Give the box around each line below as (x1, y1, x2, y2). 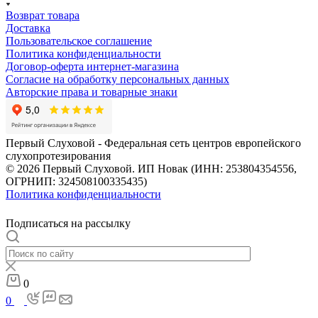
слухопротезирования (6, 150, 111, 162)
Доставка (6, 22, 50, 34)
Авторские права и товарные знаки (6, 86, 177, 98)
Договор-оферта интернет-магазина (6, 60, 179, 72)
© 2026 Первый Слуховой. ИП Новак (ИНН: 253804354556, (6, 163, 297, 175)
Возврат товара (6, 9, 79, 21)
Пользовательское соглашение (6, 35, 152, 47)
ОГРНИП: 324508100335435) (6, 175, 147, 187)
